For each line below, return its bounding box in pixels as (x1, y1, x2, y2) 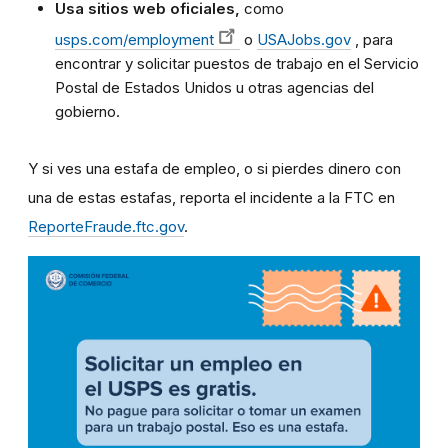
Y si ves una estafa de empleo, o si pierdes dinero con (28, 159, 401, 179)
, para (351, 30, 393, 50)
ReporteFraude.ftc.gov (28, 217, 184, 237)
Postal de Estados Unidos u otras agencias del (55, 78, 374, 98)
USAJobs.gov (257, 30, 351, 50)
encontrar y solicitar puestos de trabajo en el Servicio (55, 54, 419, 74)
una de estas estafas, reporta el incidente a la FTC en (28, 188, 395, 208)
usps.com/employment (55, 30, 214, 50)
